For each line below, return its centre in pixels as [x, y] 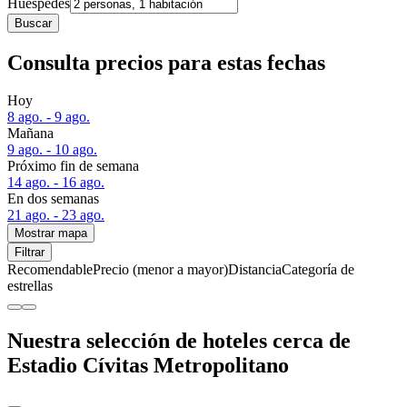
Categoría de [318, 270]
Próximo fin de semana [73, 166]
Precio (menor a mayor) [160, 270]
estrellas [30, 286]
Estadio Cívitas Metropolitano [148, 366]
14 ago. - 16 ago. [56, 183]
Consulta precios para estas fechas [166, 62]
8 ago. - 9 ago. [49, 117]
